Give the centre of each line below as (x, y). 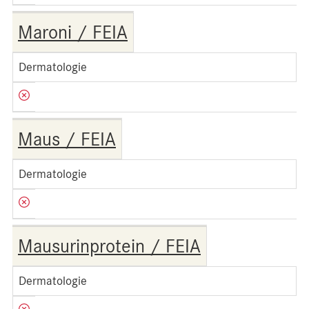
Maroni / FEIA (73, 32)
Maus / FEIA (67, 139)
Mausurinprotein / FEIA (109, 246)
